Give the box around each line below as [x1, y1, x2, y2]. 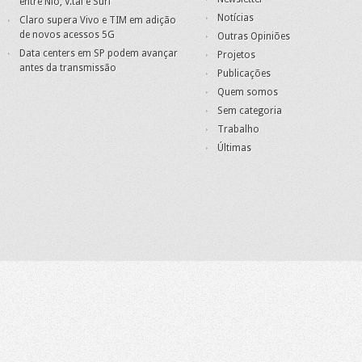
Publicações [217, 68, 271, 80]
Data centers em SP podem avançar [19, 48, 178, 60]
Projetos [217, 49, 255, 61]
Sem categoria [217, 105, 282, 117]
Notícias [217, 12, 254, 24]
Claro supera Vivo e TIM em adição [19, 15, 176, 27]
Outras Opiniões [217, 31, 290, 43]
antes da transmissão [19, 62, 116, 74]
